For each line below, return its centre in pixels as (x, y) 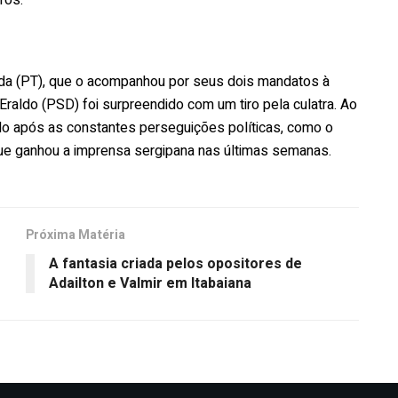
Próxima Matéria (76, 235)
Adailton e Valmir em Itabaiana (150, 283)
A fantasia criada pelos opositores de (175, 263)
